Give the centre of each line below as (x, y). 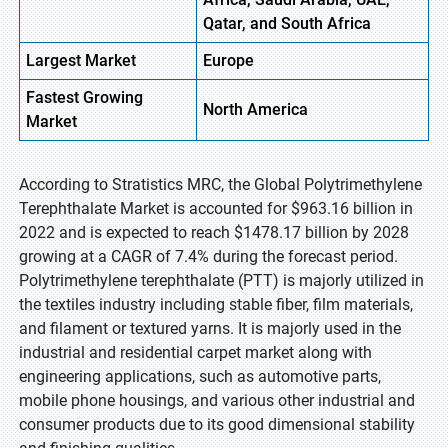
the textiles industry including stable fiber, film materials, (216, 304)
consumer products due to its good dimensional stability (217, 424)
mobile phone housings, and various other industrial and (217, 400)
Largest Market (81, 60)
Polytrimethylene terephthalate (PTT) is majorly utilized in (221, 280)
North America (255, 109)
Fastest (52, 97)
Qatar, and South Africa (287, 23)
